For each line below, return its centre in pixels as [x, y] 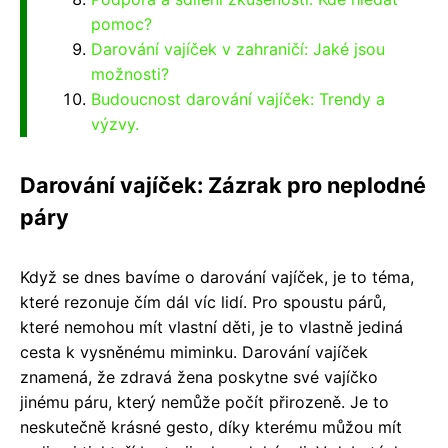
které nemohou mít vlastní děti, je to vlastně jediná [211, 326]
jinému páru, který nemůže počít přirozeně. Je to [204, 401]
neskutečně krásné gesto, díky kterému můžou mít [211, 426]
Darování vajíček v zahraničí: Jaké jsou [238, 48]
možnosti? [130, 73]
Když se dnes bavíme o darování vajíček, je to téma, [217, 276]
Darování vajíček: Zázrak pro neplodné [223, 184]
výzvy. [115, 123]
